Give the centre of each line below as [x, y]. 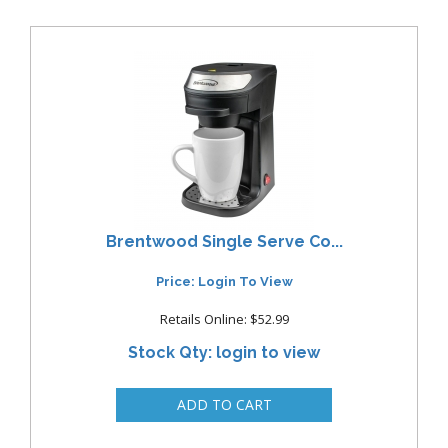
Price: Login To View [224, 282]
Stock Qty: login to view [224, 353]
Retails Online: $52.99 [224, 319]
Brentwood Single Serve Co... [224, 241]
